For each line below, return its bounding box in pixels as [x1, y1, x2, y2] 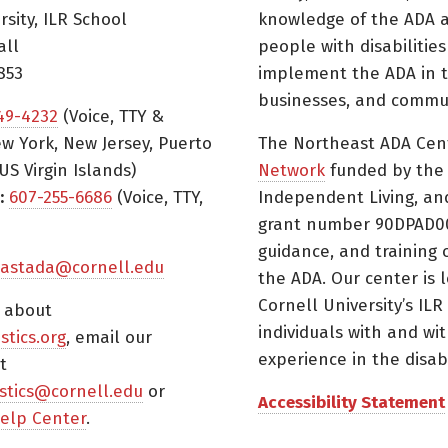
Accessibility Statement [258, 391, 445, 413]
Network [258, 159, 325, 181]
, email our [66, 326, 153, 348]
